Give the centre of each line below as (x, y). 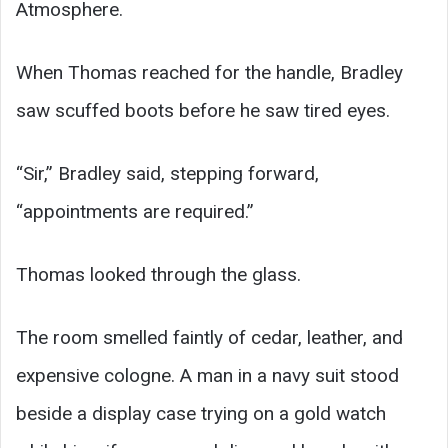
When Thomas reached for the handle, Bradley (209, 72)
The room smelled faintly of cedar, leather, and (209, 337)
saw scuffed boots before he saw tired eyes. (203, 110)
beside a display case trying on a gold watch (201, 413)
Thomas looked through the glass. (158, 274)
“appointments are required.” (135, 211)
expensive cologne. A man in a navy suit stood (207, 375)
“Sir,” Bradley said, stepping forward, (167, 173)
